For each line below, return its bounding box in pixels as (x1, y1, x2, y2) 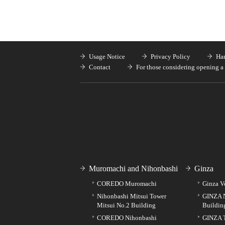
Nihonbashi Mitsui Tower (97, 192, 166, 200)
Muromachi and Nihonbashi (89, 164, 178, 173)
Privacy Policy (151, 53, 190, 61)
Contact (89, 63, 110, 71)
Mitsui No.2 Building (97, 201, 156, 209)
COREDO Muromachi (97, 180, 157, 188)
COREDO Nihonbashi (97, 214, 157, 222)
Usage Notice (89, 53, 125, 61)
